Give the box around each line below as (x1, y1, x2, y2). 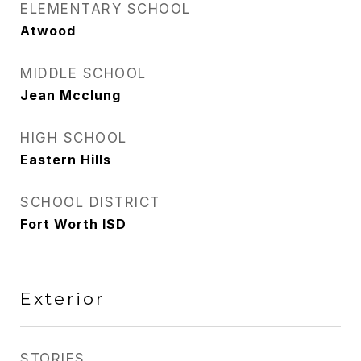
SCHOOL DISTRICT (20, 194, 160, 210)
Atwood (20, 23, 76, 39)
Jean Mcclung (20, 87, 121, 103)
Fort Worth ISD (20, 216, 127, 232)
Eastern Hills (20, 151, 111, 168)
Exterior (20, 288, 105, 309)
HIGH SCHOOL (20, 130, 127, 146)
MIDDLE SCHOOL (20, 65, 147, 81)
